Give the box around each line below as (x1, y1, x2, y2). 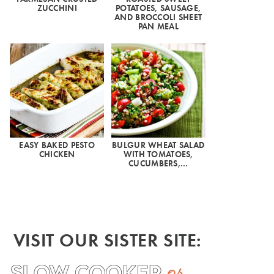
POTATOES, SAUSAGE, (116, 2, 201, 13)
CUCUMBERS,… (128, 158, 188, 169)
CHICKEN (39, 149, 75, 160)
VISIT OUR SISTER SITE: (13, 228, 202, 251)
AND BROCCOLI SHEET (114, 12, 202, 23)
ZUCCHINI (37, 2, 77, 13)
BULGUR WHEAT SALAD (112, 139, 205, 150)
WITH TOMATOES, (123, 149, 193, 160)
